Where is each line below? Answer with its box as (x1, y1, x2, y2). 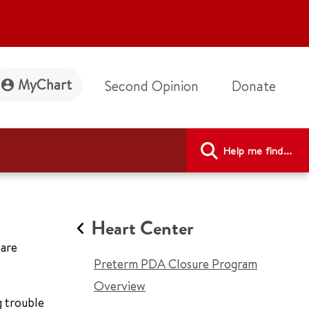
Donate (232, 77, 276, 95)
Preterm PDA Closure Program (94, 255, 257, 272)
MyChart (18, 75, 72, 94)
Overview (94, 277, 146, 295)
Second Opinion (105, 77, 199, 95)
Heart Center (91, 216, 194, 241)
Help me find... (223, 143, 292, 158)
